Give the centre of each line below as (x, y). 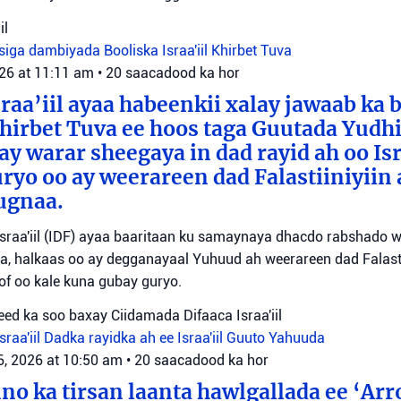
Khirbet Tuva (252, 51)
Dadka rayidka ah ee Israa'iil (135, 338)
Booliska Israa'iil (158, 51)
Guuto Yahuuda (276, 338)
